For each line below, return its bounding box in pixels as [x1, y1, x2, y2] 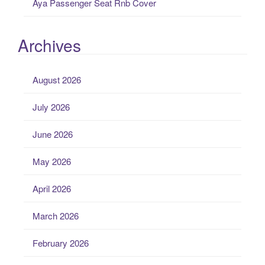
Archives [18, 33, 81, 57]
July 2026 [33, 100, 70, 113]
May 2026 [33, 154, 71, 167]
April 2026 [33, 182, 71, 195]
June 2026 [33, 127, 73, 140]
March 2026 [33, 209, 79, 222]
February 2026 [33, 236, 89, 249]
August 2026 [33, 73, 81, 86]
